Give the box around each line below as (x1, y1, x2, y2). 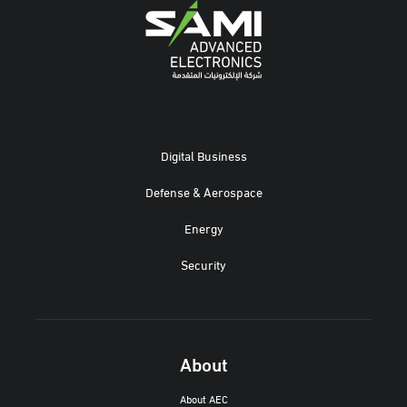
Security (181, 254, 226, 273)
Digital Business (160, 145, 247, 164)
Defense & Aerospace (144, 182, 263, 201)
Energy (184, 218, 223, 237)
